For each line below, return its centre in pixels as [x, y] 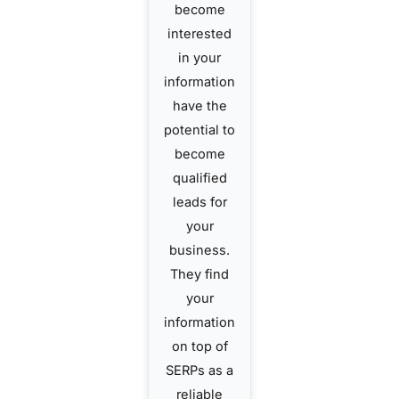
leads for [199, 202]
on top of [199, 346]
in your [199, 57]
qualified [199, 178]
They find [199, 274]
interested [199, 33]
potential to [199, 130]
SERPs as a [199, 370]
